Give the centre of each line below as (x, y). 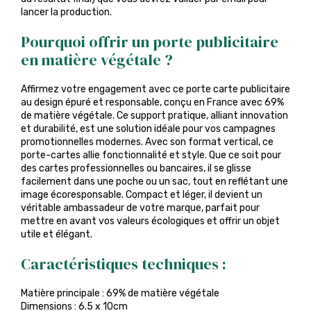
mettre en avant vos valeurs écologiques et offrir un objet (150, 221)
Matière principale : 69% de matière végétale (120, 293)
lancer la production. (66, 12)
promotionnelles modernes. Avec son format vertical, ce (147, 142)
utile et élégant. (57, 234)
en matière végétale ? (97, 60)
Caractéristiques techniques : (124, 264)
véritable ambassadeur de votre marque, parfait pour (140, 208)
